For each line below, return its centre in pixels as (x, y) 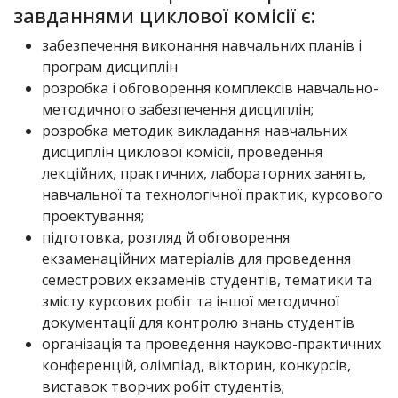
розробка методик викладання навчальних (195, 131)
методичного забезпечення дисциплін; (178, 110)
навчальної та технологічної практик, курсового (212, 195)
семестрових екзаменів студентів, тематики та (207, 280)
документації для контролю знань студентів (198, 323)
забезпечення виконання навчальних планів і (202, 46)
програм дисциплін (110, 67)
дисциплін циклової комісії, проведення (182, 152)
